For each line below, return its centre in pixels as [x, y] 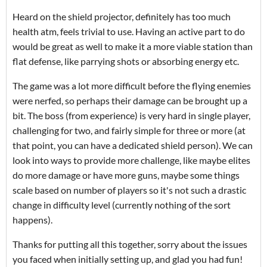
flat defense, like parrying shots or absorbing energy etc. [126, 61]
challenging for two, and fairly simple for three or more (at [129, 131]
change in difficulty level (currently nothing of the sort [122, 205]
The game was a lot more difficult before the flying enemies [132, 86]
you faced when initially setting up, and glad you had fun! [128, 259]
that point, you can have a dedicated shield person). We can [133, 145]
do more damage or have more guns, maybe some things [126, 175]
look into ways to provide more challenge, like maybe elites [131, 160]
